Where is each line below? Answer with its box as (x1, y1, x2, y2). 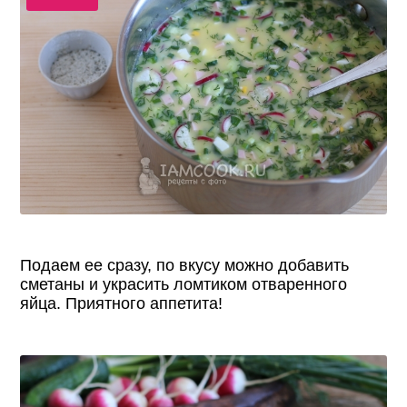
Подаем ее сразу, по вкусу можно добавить (20, 256, 350, 275)
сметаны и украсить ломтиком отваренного (20, 275, 348, 294)
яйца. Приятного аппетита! (20, 294, 223, 313)
